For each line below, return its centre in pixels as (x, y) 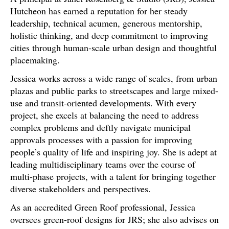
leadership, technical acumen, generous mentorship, (106, 23)
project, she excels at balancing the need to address (105, 115)
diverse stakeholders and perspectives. (81, 189)
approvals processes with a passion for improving (101, 140)
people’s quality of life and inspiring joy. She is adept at (113, 152)
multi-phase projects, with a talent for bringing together (113, 176)
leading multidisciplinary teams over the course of (103, 164)
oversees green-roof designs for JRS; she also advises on (114, 219)
